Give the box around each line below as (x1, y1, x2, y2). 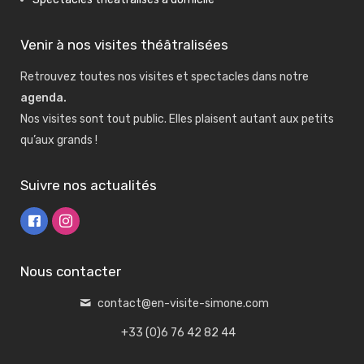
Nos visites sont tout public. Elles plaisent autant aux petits (20, 112, 334, 126)
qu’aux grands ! (20, 133, 97, 147)
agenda (20, 91, 63, 105)
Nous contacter (20, 263, 121, 279)
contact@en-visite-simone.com (97, 297, 269, 310)
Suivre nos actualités (20, 177, 157, 193)
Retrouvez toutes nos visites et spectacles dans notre (20, 70, 309, 84)
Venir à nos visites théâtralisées (20, 37, 228, 53)
